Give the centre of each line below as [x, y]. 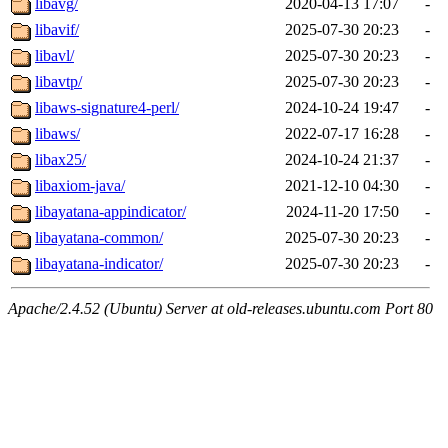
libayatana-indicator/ [99, 264]
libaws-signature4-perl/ [107, 108]
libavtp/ [58, 82]
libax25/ [60, 160]
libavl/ [54, 56]
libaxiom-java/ [80, 186]
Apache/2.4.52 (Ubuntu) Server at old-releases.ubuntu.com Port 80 [220, 309]
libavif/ [57, 30]
